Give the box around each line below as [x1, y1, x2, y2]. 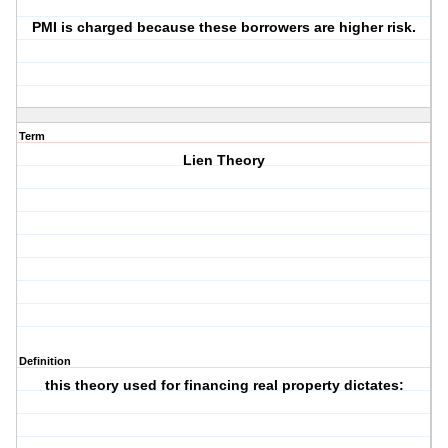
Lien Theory [183, 152, 266, 169]
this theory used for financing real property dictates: [44, 377, 404, 394]
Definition [19, 355, 71, 368]
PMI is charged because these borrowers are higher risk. [32, 19, 417, 36]
